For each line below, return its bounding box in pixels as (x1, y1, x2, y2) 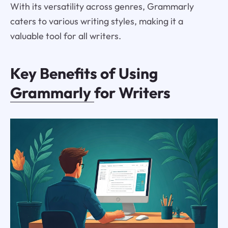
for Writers (94, 82, 170, 102)
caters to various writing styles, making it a (10, 15, 183, 27)
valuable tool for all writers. (10, 30, 121, 42)
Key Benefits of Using (10, 63, 158, 83)
